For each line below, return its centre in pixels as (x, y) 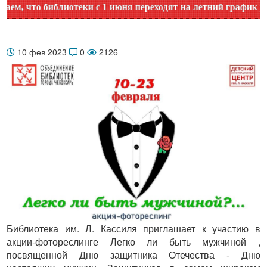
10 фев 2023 (42, 52)
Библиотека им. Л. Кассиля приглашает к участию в (133, 228)
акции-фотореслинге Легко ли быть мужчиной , (133, 241)
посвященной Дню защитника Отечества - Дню (133, 254)
